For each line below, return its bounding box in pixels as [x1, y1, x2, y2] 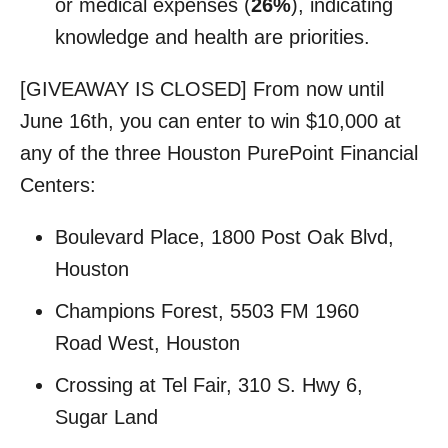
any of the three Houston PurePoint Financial [20, 141, 418, 164]
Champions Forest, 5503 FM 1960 [55, 299, 359, 322]
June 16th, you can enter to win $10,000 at [20, 109, 401, 132]
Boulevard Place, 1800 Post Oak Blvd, [55, 225, 394, 248]
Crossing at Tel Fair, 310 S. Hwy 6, [55, 373, 363, 396]
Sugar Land [55, 405, 158, 428]
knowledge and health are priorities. [55, 25, 370, 48]
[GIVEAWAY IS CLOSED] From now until [20, 77, 384, 100]
